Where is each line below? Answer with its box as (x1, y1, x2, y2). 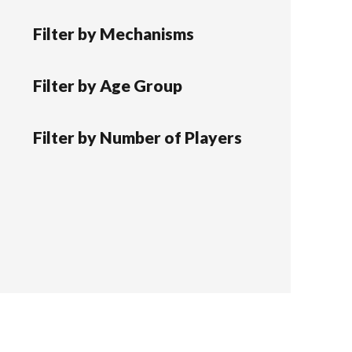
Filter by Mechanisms (33, 24, 194, 43)
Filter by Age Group (33, 75, 182, 95)
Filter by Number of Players (33, 127, 242, 147)
